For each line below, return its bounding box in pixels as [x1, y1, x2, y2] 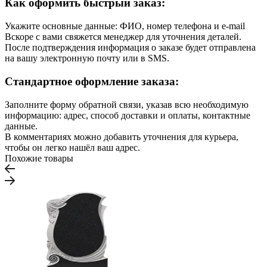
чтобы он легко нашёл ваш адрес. [5, 142, 140, 153]
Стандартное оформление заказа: [5, 74, 179, 88]
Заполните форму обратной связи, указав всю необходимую [5, 99, 249, 110]
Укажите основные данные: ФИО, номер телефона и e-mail [5, 21, 245, 32]
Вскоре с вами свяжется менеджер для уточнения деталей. [5, 32, 241, 42]
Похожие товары [5, 153, 73, 163]
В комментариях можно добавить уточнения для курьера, [5, 131, 238, 142]
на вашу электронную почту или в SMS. [5, 53, 169, 64]
